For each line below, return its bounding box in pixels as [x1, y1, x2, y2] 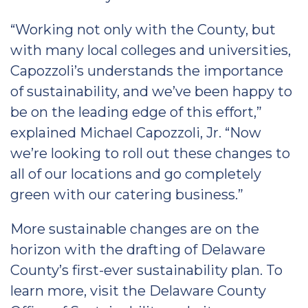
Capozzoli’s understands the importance [10, 63, 283, 79]
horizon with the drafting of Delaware [10, 241, 265, 258]
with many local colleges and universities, [10, 42, 291, 58]
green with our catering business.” [10, 186, 243, 203]
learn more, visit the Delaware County [10, 283, 266, 299]
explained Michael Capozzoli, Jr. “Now [10, 124, 261, 141]
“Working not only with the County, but [10, 21, 276, 38]
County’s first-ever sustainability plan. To [10, 262, 283, 278]
